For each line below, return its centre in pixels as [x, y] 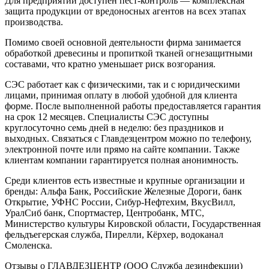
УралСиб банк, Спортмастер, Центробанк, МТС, [104, 213]
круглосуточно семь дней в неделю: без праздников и [114, 128]
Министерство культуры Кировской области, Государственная [133, 224]
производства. [34, 22]
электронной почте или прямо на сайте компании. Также [122, 150]
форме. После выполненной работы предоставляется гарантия [133, 106]
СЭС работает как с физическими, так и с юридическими [122, 85]
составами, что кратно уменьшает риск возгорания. [110, 64]
